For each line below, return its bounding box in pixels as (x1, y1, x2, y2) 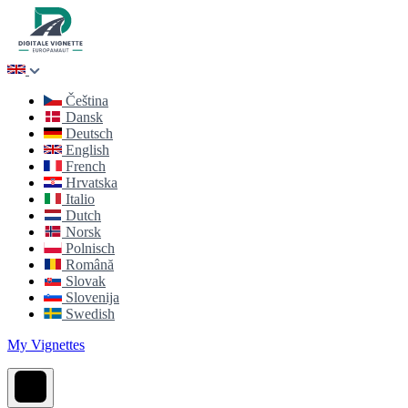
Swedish (66, 306, 115, 321)
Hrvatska (66, 175, 117, 190)
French (66, 158, 106, 174)
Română (66, 257, 114, 272)
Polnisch (66, 240, 115, 256)
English (66, 142, 109, 158)
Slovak (66, 273, 106, 289)
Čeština (66, 93, 108, 108)
